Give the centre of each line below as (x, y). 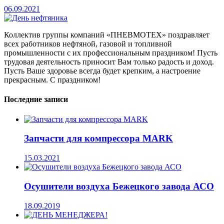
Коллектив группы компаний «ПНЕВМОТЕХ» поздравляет (107, 35)
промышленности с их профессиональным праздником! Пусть (111, 53)
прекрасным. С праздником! (52, 80)
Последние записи (36, 99)
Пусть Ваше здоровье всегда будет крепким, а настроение (102, 71)
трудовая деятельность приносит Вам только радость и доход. (109, 62)
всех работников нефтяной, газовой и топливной (88, 44)
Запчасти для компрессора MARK (98, 138)
